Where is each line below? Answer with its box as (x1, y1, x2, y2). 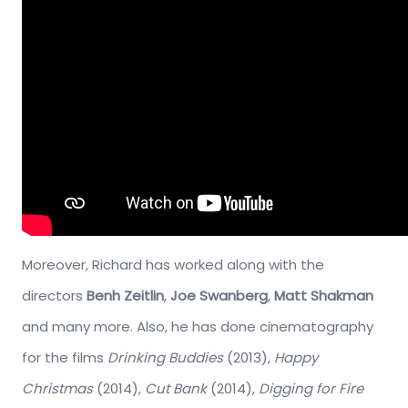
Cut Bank (145, 378, 207, 398)
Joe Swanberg (170, 285, 268, 305)
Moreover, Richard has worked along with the (22, 254, 324, 274)
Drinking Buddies (107, 347, 223, 367)
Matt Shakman (274, 285, 373, 305)
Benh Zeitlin (87, 285, 164, 305)
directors (22, 285, 87, 305)
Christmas (22, 378, 93, 398)
